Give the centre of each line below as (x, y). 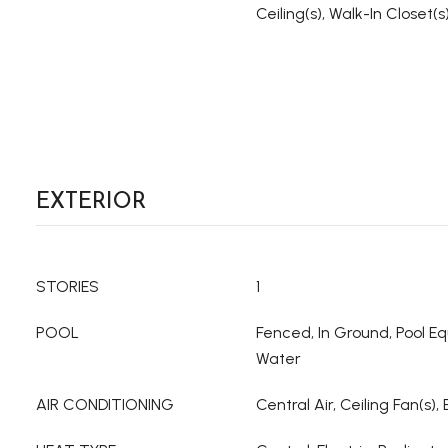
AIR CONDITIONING (105, 404)
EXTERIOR (91, 200)
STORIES (67, 286)
